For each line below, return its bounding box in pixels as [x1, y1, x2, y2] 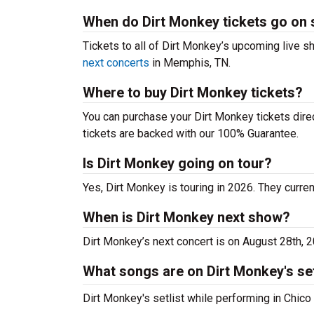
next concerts [83, 56, 149, 69]
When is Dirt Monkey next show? [83, 209, 290, 226]
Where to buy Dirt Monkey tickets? [83, 84, 303, 101]
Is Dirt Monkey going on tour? [83, 155, 272, 172]
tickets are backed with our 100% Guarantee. [83, 127, 299, 140]
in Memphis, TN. [149, 56, 231, 69]
